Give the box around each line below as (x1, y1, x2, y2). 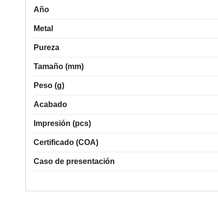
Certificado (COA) (34, 138, 98, 146)
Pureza (34, 43, 59, 52)
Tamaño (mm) (34, 62, 84, 71)
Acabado (34, 100, 67, 109)
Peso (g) (34, 81, 64, 90)
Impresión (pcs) (34, 119, 91, 127)
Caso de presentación (34, 157, 115, 165)
